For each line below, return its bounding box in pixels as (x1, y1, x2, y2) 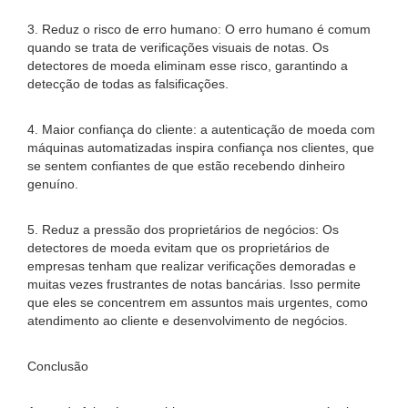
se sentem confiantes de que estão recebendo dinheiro (27, 158, 345, 173)
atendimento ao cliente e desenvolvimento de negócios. (27, 313, 348, 328)
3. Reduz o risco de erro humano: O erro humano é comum (27, 22, 371, 36)
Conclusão (27, 359, 88, 373)
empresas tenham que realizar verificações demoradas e (27, 259, 356, 273)
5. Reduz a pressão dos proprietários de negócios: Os (27, 222, 339, 237)
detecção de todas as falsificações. (27, 76, 229, 91)
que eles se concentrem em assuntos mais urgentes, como (27, 295, 368, 310)
